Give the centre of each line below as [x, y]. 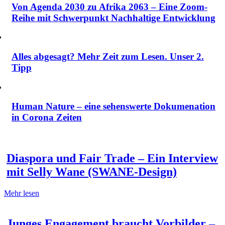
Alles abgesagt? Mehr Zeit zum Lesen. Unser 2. [108, 57]
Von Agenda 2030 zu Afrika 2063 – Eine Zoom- [109, 7]
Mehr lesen [22, 193]
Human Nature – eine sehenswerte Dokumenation [114, 106]
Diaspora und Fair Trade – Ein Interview [112, 158]
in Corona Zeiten [47, 118]
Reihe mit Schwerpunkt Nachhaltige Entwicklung [114, 18]
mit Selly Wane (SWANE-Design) [92, 172]
